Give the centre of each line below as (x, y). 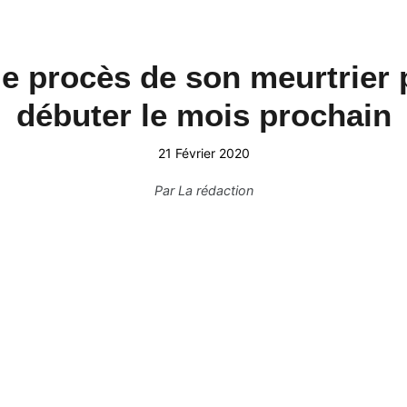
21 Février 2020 (203, 153)
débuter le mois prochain (203, 115)
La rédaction (215, 190)
